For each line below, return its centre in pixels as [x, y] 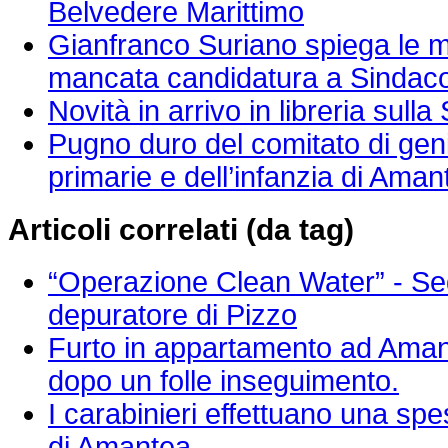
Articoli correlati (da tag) [181, 229]
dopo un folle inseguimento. [223, 380]
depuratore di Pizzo [172, 314]
